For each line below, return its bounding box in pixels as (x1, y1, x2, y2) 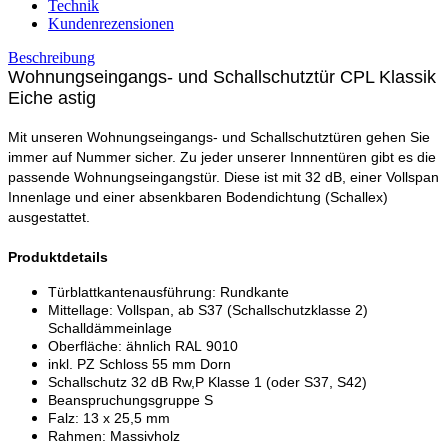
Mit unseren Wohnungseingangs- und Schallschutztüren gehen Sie (8, 128, 430, 145)
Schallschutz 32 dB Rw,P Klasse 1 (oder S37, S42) (48, 373, 367, 390)
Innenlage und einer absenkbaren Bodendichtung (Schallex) (8, 188, 388, 205)
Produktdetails (8, 248, 108, 265)
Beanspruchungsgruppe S (48, 391, 213, 408)
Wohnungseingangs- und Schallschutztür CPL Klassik (8, 66, 436, 87)
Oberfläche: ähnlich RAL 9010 (48, 337, 238, 354)
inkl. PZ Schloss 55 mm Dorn (48, 355, 231, 372)
